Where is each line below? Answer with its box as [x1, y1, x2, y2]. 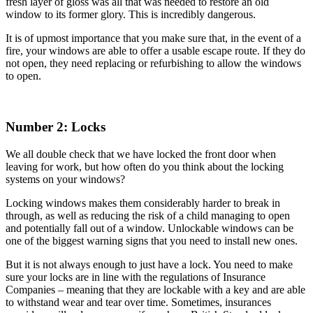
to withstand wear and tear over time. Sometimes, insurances [6, 296, 271, 308]
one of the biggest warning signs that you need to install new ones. [6, 234, 298, 247]
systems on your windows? [6, 173, 125, 185]
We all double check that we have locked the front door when [6, 147, 276, 160]
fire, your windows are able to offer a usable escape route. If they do [6, 45, 305, 57]
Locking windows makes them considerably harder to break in [6, 196, 280, 209]
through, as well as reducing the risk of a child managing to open [6, 209, 290, 221]
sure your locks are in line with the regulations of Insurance [6, 270, 265, 283]
